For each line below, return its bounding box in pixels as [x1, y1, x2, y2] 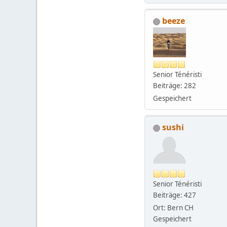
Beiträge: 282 [153, 81, 196, 91]
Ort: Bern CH [153, 203, 194, 213]
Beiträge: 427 [153, 191, 196, 200]
